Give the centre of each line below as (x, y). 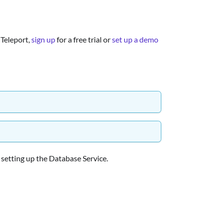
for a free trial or (84, 39)
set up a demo (135, 39)
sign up (43, 39)
